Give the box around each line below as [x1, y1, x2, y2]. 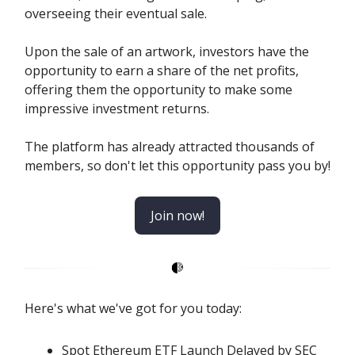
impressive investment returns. [25, 99, 209, 117]
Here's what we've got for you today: [25, 299, 242, 317]
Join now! [151, 206, 204, 224]
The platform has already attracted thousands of [25, 137, 315, 155]
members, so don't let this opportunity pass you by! [25, 156, 330, 174]
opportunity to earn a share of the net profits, [25, 61, 299, 79]
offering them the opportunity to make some [25, 80, 292, 98]
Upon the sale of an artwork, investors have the [25, 42, 309, 60]
